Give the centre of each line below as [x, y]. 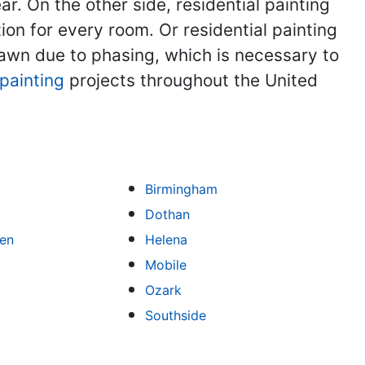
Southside [176, 315]
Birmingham [182, 189]
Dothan [168, 214]
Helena [167, 240]
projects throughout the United [191, 80]
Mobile [166, 265]
